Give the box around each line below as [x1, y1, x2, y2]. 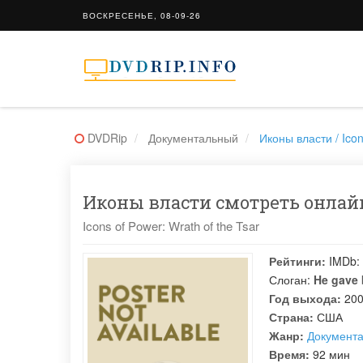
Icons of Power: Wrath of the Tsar [83, 217, 259, 234]
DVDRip [88, 130, 127, 146]
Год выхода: [269, 290, 341, 306]
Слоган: [269, 271, 310, 288]
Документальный [148, 130, 238, 146]
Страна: [269, 309, 314, 325]
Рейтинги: [269, 253, 326, 269]
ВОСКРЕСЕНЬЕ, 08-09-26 [83, 10, 201, 21]
